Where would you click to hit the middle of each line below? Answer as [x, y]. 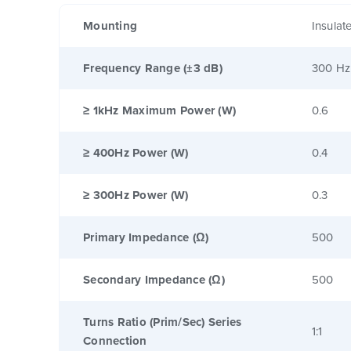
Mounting [110, 25]
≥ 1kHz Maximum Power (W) [159, 110]
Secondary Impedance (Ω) [154, 279]
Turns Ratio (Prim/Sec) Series [163, 322]
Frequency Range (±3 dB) [153, 68]
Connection [115, 340]
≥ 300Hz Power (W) [136, 195]
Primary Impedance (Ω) [146, 237]
